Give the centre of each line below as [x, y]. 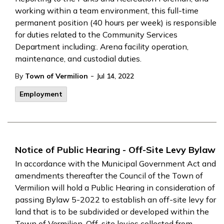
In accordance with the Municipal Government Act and [115, 163]
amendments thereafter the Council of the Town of [109, 175]
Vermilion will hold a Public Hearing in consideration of [115, 187]
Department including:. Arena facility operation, [102, 46]
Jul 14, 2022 [115, 76]
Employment [41, 94]
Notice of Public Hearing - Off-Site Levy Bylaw [115, 150]
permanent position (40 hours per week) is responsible [116, 22]
